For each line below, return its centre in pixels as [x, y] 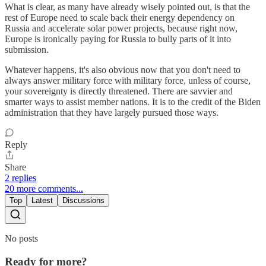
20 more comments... [44, 188]
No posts [21, 238]
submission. [27, 49]
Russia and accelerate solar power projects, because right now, [121, 28]
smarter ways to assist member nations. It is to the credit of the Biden [133, 102]
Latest [42, 200]
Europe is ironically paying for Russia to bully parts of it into [118, 39]
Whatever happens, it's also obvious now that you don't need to [123, 69]
